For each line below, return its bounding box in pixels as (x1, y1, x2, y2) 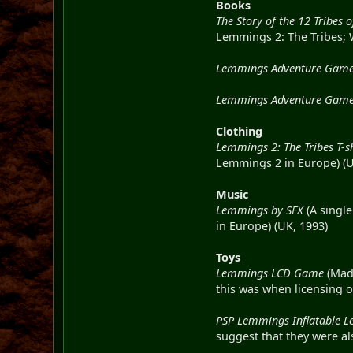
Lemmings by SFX (216, 202, 304, 217)
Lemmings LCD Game (216, 265, 325, 281)
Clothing (216, 123, 263, 139)
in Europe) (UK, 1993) (216, 217, 329, 233)
